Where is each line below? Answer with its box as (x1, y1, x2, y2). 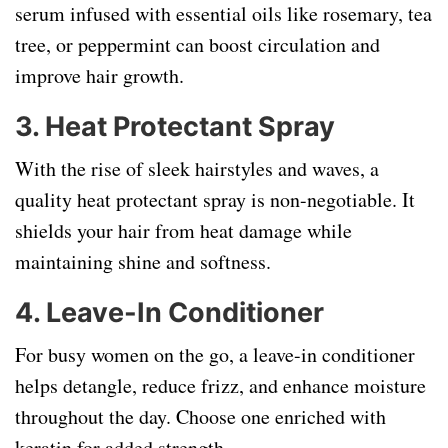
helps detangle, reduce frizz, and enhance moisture (15, 372, 426, 399)
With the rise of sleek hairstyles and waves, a (15, 155, 379, 182)
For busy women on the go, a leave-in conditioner (15, 341, 415, 368)
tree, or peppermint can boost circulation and (15, 31, 380, 58)
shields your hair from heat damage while (15, 217, 352, 244)
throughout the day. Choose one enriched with (15, 403, 386, 430)
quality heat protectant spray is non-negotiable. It (15, 186, 415, 213)
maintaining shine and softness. (15, 248, 271, 275)
